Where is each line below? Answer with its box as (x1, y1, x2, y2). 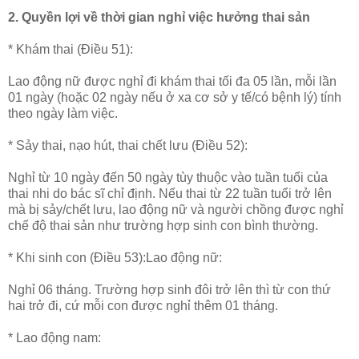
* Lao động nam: (8, 330, 104, 345)
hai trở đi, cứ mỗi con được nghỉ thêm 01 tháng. (8, 298, 278, 313)
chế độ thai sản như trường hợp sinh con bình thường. (8, 218, 318, 232)
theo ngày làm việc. (8, 106, 118, 120)
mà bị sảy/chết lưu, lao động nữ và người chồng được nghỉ (8, 202, 344, 216)
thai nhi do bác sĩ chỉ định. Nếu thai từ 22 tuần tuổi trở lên (8, 186, 332, 200)
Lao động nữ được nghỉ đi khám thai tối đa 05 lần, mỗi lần (8, 74, 337, 88)
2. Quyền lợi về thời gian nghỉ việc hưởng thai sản (8, 10, 310, 24)
